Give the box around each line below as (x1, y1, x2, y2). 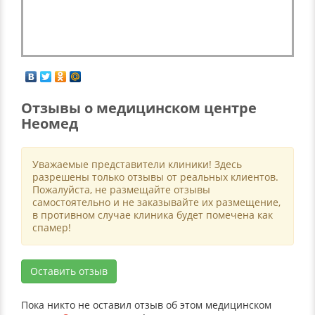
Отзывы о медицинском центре (21, 98, 257, 117)
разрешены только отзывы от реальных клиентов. (32, 170, 278, 184)
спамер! (32, 221, 71, 234)
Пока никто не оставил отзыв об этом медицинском (21, 298, 271, 311)
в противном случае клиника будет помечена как (32, 208, 273, 221)
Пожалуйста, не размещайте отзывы (32, 183, 210, 196)
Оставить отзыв (30, 264, 108, 278)
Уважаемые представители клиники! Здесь (32, 157, 242, 171)
